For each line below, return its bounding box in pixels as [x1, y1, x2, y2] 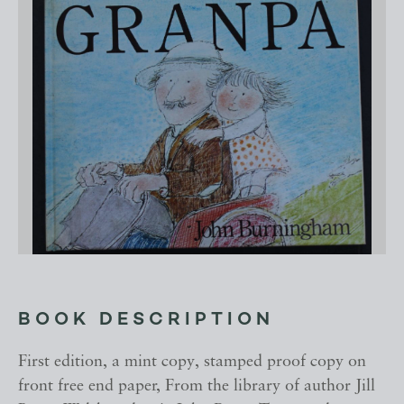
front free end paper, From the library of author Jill [18, 378, 375, 396]
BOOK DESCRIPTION [18, 311, 274, 330]
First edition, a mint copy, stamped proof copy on [18, 353, 366, 372]
